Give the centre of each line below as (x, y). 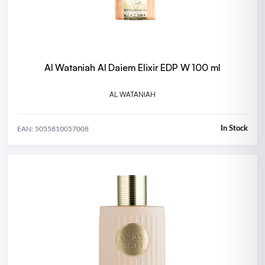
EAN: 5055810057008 (53, 129)
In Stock (234, 129)
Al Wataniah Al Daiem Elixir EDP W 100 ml (132, 68)
